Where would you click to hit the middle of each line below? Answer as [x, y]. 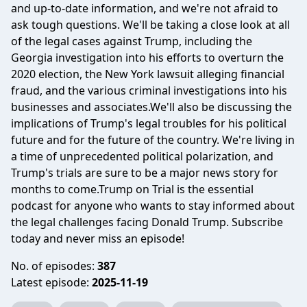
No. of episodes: [54, 266]
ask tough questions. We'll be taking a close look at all [150, 25]
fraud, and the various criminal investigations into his [149, 90]
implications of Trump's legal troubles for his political [149, 123]
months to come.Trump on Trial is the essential [132, 189]
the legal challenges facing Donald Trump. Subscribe [147, 222]
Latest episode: [51, 282]
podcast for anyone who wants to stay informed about [153, 206]
